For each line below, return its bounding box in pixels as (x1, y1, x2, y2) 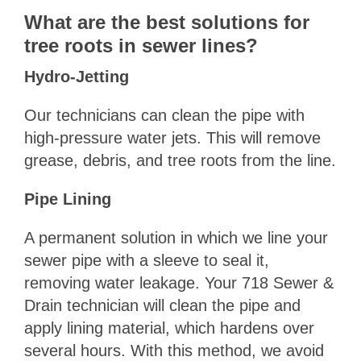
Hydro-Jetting (23, 68, 129, 86)
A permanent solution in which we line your (23, 229, 328, 247)
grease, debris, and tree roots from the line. (23, 151, 336, 170)
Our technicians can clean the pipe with (23, 106, 305, 125)
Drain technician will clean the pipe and (23, 297, 301, 315)
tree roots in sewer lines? (23, 35, 258, 57)
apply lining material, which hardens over (23, 319, 314, 338)
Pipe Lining (23, 190, 111, 209)
